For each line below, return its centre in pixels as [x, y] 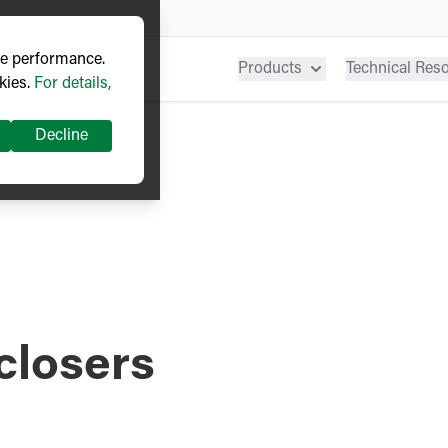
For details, [72, 84]
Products [270, 69]
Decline [61, 136]
